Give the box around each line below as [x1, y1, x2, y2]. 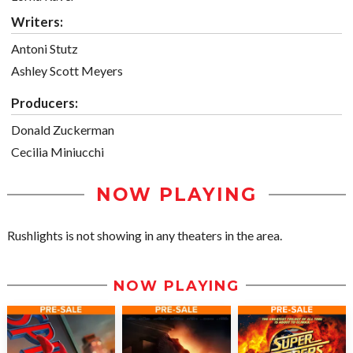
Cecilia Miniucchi [11, 144, 104, 160]
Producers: [11, 95, 78, 112]
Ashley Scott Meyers [11, 63, 123, 79]
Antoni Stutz [11, 41, 78, 57]
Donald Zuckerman [11, 122, 114, 138]
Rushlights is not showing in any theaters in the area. [7, 228, 282, 243]
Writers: [11, 13, 63, 31]
